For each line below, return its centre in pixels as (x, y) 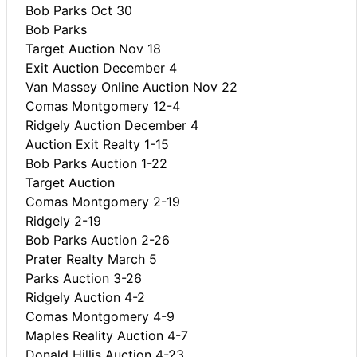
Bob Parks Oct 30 (79, 10)
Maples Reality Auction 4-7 (107, 335)
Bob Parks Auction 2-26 (98, 239)
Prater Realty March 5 (91, 259)
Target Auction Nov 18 (93, 48)
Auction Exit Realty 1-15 (97, 144)
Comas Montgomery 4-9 (100, 316)
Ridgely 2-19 (63, 220)
